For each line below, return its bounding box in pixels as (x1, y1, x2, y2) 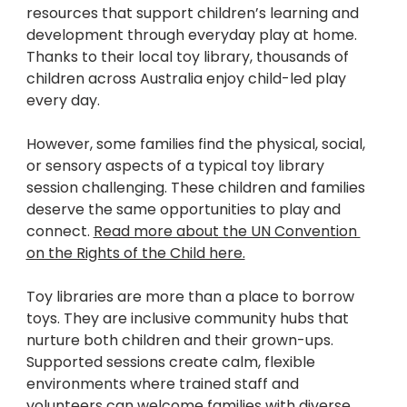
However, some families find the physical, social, (25, 134, 369, 155)
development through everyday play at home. (25, 25, 361, 46)
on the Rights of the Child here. (25, 243, 245, 264)
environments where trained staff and (25, 373, 303, 395)
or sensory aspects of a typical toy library (25, 155, 328, 177)
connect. (25, 221, 94, 243)
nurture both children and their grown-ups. (25, 330, 337, 352)
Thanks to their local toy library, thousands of (25, 46, 352, 68)
